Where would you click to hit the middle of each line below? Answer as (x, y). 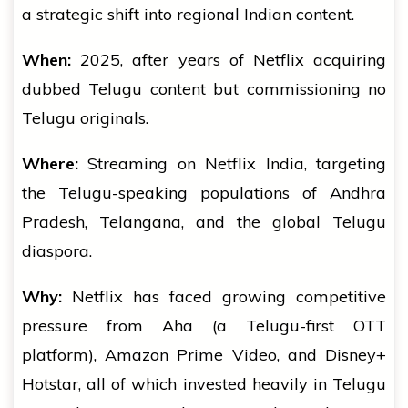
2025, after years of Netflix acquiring (229, 60)
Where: (50, 164)
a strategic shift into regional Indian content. (188, 15)
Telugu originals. (85, 118)
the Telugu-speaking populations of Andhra (204, 193)
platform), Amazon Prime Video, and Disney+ (204, 355)
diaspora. (57, 251)
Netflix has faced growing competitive (224, 297)
